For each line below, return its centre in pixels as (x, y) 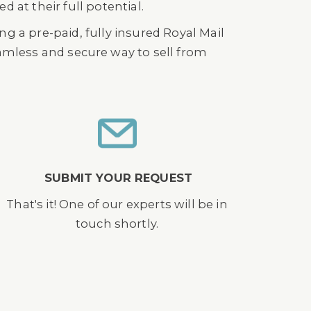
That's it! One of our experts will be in (117, 204)
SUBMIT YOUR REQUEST (119, 178)
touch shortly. (117, 224)
